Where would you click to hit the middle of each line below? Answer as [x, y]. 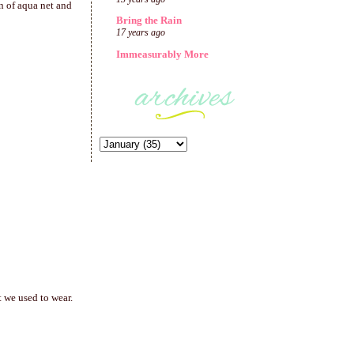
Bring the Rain [149, 21]
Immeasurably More [162, 54]
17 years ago [141, 33]
